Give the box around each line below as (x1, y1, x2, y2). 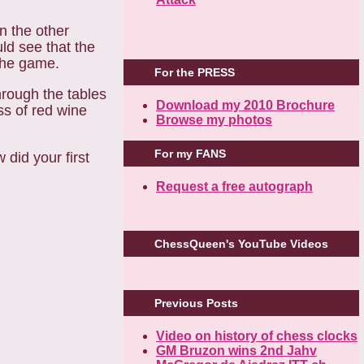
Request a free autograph (156, 179, 313, 193)
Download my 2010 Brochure (156, 97, 335, 112)
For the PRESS (154, 65, 235, 79)
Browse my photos (156, 112, 272, 127)
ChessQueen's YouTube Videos (154, 237, 328, 251)
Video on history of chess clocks (156, 329, 357, 344)
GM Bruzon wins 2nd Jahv (156, 344, 317, 358)
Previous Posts (154, 297, 238, 310)
